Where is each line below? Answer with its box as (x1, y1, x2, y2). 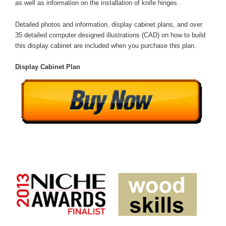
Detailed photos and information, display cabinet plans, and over (15, 20, 202, 28)
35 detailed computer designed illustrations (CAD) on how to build (15, 31, 205, 39)
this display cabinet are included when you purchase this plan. (15, 41, 196, 49)
